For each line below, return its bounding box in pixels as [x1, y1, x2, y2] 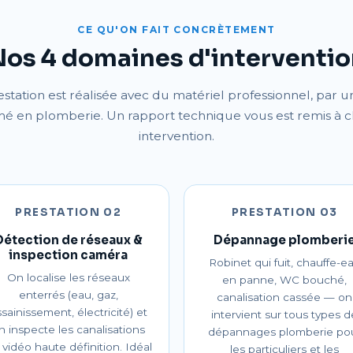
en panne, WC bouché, [222, 273, 347, 286]
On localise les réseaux [6, 271, 130, 284]
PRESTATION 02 [15, 206, 122, 219]
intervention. [139, 128, 214, 143]
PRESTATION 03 [231, 206, 338, 219]
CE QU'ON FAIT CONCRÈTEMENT [77, 24, 276, 35]
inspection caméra [9, 247, 128, 262]
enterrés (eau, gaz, [18, 288, 118, 301]
